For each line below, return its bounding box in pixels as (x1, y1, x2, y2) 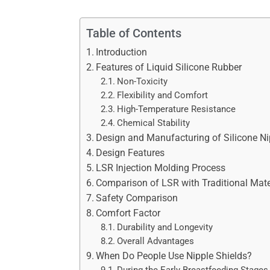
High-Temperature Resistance (117, 104, 236, 115)
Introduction (96, 46, 148, 58)
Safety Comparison (96, 192, 178, 204)
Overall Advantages (117, 236, 195, 246)
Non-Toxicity (117, 76, 168, 87)
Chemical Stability (117, 118, 190, 128)
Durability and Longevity (117, 222, 213, 233)
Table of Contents (86, 25, 181, 40)
